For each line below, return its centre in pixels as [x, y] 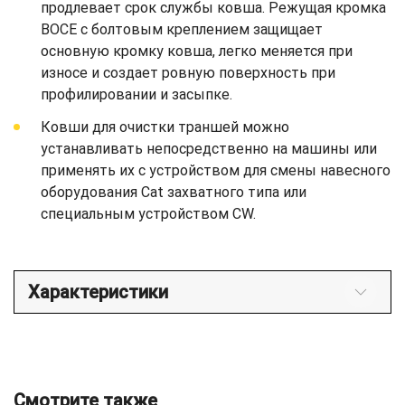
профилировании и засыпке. [137, 94]
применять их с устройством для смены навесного [216, 170]
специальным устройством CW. [148, 213]
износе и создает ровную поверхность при [188, 72]
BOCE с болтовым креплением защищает [182, 29]
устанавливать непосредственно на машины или [209, 148]
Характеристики [98, 292]
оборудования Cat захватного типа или [174, 192]
